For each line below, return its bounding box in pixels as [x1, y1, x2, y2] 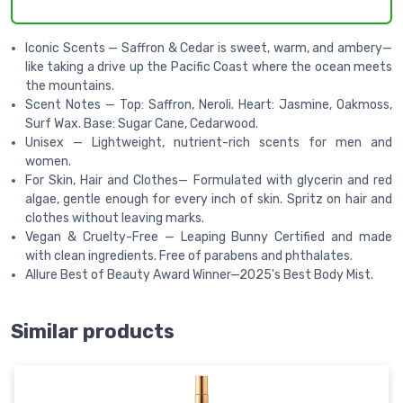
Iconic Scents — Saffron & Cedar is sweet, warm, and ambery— [25, 40, 392, 57]
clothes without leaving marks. [25, 210, 204, 227]
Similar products [11, 320, 175, 344]
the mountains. [25, 78, 114, 94]
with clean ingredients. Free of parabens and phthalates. [25, 248, 353, 264]
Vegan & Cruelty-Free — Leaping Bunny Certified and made [25, 229, 392, 246]
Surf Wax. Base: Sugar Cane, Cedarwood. [25, 116, 258, 132]
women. [25, 154, 71, 170]
